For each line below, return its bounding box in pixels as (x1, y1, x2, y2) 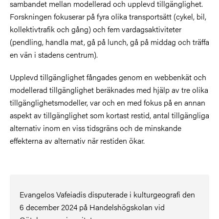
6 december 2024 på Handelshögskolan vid (20, 201, 165, 213)
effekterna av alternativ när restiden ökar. (10, 134, 145, 146)
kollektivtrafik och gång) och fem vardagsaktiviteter (10, 23, 181, 35)
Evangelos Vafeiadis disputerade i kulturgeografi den (20, 188, 195, 200)
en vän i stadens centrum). (10, 48, 98, 60)
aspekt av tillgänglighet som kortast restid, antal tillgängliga (10, 109, 209, 121)
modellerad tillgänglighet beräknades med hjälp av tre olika (10, 84, 208, 95)
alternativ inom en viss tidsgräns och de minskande (10, 122, 181, 133)
